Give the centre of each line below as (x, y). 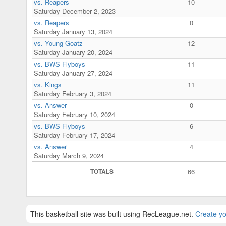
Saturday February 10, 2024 (74, 114)
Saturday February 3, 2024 (73, 93)
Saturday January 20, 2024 (73, 52)
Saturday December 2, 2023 (75, 11)
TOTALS (102, 171)
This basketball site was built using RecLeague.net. (113, 214)
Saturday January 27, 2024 (73, 73)
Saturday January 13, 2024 (73, 31)
